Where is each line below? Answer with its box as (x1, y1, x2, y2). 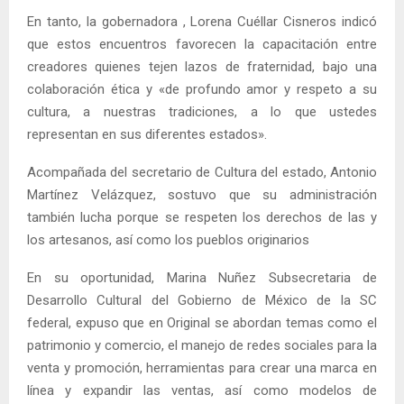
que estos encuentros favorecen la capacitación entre (27, 35, 377, 52)
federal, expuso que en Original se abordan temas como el (27, 314, 377, 331)
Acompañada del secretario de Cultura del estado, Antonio (27, 163, 377, 180)
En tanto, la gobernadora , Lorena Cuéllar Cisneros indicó (27, 13, 377, 30)
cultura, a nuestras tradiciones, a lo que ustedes (27, 103, 377, 120)
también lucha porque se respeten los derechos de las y (27, 208, 377, 225)
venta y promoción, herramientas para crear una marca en (27, 359, 377, 376)
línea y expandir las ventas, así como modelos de (27, 381, 377, 399)
